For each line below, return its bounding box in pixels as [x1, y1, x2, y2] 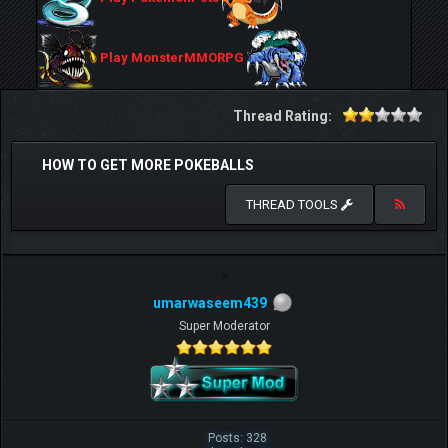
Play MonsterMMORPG [97, 50, 247, 66]
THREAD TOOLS [246, 197, 341, 212]
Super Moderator [178, 318, 270, 333]
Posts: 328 [207, 430, 267, 445]
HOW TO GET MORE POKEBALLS [42, 157, 254, 173]
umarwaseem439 [153, 295, 267, 311]
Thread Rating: [233, 108, 332, 124]
